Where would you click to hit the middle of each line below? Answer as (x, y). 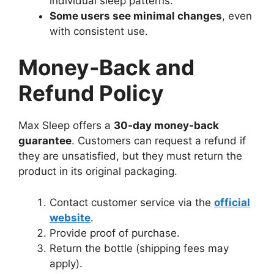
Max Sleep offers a (66, 126)
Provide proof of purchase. (115, 233)
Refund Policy (91, 93)
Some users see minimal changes (136, 16)
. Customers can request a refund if (159, 141)
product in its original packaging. (98, 172)
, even (237, 16)
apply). (66, 263)
